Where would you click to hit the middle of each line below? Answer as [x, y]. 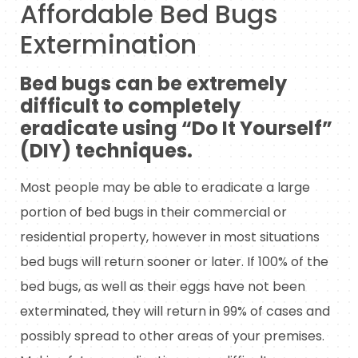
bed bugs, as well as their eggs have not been [163, 286]
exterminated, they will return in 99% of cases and [175, 311]
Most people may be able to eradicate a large [165, 187]
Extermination [108, 44]
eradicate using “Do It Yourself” [176, 128]
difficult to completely [130, 105]
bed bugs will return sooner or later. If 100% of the [174, 261]
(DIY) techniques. [106, 150]
